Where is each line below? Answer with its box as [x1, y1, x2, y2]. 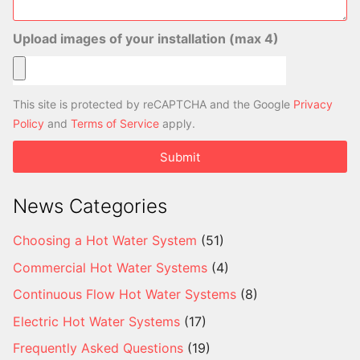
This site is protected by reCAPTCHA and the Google [13, 97, 293, 112]
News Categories [13, 194, 167, 219]
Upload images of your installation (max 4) [13, 31, 279, 47]
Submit [160, 149, 200, 165]
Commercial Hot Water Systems [13, 259, 207, 276]
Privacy [293, 97, 333, 112]
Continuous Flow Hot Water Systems [13, 286, 236, 303]
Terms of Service [71, 117, 159, 131]
